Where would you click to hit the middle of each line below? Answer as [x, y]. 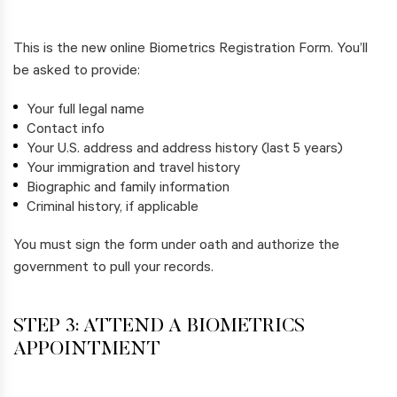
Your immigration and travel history [133, 170]
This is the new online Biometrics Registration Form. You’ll [191, 50]
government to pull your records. [113, 269]
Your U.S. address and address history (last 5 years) [185, 150]
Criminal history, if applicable [113, 209]
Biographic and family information [128, 189]
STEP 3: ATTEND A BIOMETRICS [159, 327]
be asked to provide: [77, 72]
